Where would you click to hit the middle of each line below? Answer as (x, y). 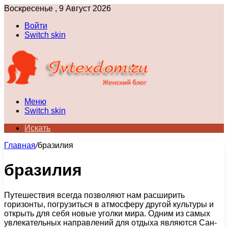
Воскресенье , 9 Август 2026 (58, 8)
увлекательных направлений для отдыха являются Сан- (110, 222)
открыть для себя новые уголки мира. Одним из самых (107, 213)
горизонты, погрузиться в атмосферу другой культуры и (109, 204)
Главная (20, 145)
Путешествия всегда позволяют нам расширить (94, 195)
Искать (37, 128)
